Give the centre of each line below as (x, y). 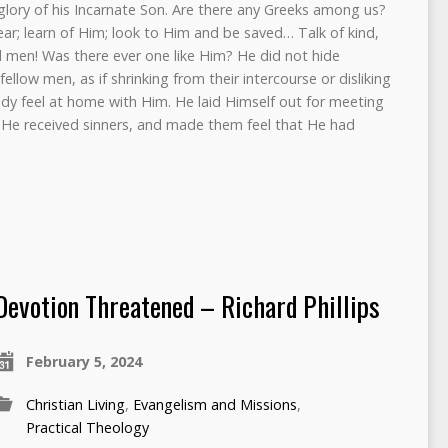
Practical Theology (87, 427)
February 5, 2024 (83, 361)
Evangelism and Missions (214, 404)
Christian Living (75, 404)
